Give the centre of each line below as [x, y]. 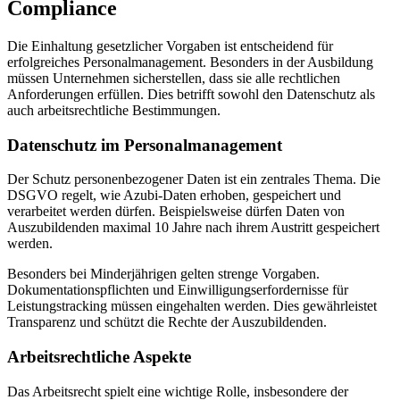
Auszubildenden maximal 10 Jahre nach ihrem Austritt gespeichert [193, 228]
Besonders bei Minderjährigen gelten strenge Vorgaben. [163, 274]
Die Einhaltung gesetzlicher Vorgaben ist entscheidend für [170, 46]
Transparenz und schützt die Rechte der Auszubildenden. [167, 322]
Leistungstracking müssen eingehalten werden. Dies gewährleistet [192, 306]
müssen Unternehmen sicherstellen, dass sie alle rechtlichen [174, 78]
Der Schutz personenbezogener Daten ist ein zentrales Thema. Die [194, 179]
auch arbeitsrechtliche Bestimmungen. [114, 110]
